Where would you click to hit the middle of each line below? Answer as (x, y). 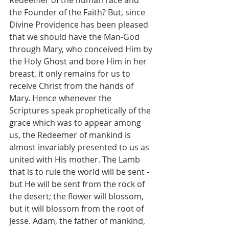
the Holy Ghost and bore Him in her (79, 61)
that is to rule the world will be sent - (80, 171)
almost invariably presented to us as (80, 147)
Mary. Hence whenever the (61, 98)
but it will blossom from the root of (77, 208)
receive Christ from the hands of (72, 86)
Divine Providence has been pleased (80, 24)
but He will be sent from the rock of (78, 184)
